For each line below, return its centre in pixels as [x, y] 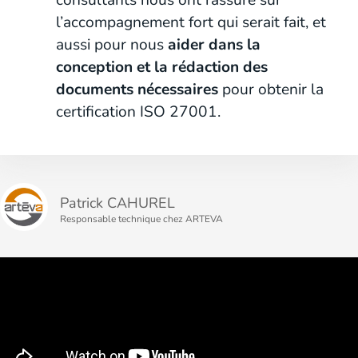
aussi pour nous [112, 45]
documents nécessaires [137, 90]
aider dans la [214, 45]
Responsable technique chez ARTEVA [141, 219]
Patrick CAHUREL [117, 203]
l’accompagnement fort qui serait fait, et [191, 23]
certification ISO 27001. [138, 112]
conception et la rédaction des [162, 68]
